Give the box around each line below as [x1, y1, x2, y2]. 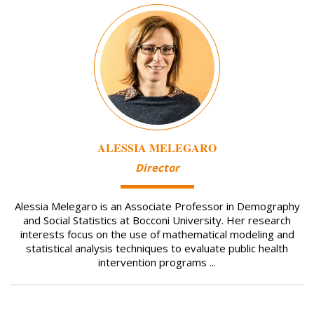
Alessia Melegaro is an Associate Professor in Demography [14, 198, 300, 213]
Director [135, 160, 179, 175]
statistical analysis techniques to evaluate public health [26, 240, 288, 255]
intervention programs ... [98, 254, 216, 269]
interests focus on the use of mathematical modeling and [20, 226, 294, 241]
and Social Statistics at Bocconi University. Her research [23, 212, 291, 227]
